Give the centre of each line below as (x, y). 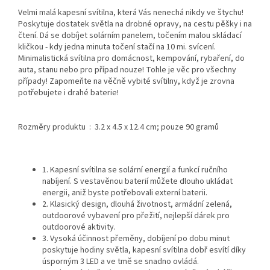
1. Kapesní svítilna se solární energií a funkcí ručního (135, 170)
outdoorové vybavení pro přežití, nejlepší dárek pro (136, 216)
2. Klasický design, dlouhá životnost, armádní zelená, (137, 205)
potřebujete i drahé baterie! (68, 93)
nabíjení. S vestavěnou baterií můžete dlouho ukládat (137, 182)
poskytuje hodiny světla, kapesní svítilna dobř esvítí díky (144, 250)
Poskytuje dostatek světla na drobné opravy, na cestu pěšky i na (135, 24)
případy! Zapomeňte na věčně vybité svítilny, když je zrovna (126, 82)
